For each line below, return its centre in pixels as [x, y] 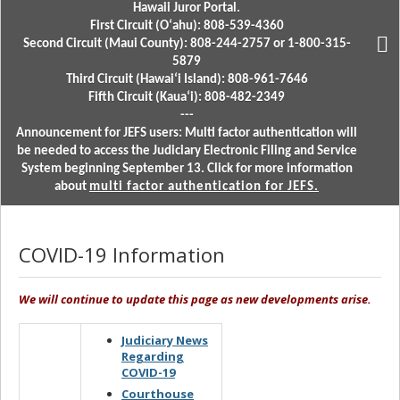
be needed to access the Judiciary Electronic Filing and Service [187, 151]
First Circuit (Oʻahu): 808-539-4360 [187, 26]
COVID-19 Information [122, 254]
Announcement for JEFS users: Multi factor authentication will [187, 133]
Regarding [153, 356]
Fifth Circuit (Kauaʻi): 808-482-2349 [187, 98]
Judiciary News [165, 340]
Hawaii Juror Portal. [187, 8]
